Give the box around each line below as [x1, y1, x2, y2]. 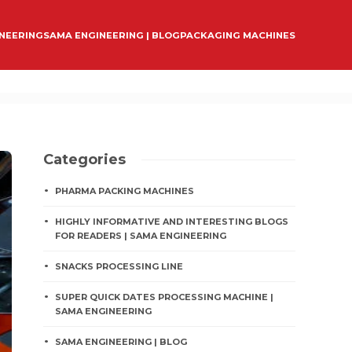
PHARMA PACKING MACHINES [55, 185, 195, 196]
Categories [43, 151, 126, 168]
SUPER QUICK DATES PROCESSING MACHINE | [55, 291, 274, 302]
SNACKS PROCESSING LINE [55, 261, 184, 272]
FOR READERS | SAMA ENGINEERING [55, 230, 227, 241]
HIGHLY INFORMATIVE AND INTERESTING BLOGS [55, 216, 289, 227]
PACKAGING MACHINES [180, 29, 295, 41]
